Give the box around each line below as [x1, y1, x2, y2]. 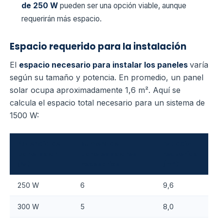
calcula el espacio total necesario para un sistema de [10, 98, 205, 108]
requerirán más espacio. [21, 14, 102, 24]
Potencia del [18, 139, 62, 149]
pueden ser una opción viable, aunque [60, 1, 186, 11]
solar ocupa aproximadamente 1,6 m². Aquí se [10, 85, 181, 95]
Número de [80, 139, 119, 149]
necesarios [80, 160, 120, 169]
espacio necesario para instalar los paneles [19, 60, 190, 70]
